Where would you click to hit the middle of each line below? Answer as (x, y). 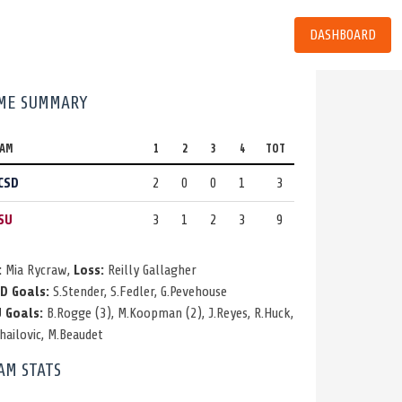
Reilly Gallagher (150, 270)
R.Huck (272, 313)
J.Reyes (227, 313)
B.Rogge (69, 313)
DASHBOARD (343, 35)
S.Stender (78, 291)
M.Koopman (149, 313)
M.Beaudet (75, 334)
